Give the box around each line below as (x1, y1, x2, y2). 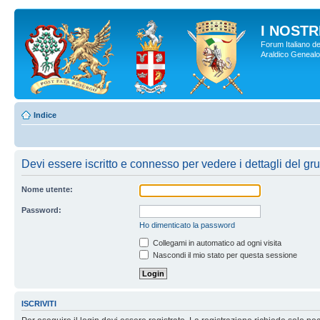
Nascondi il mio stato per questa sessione (151, 251, 297, 259)
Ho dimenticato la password (139, 221, 235, 229)
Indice (34, 111, 56, 119)
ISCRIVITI (21, 299, 56, 309)
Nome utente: (21, 185, 73, 194)
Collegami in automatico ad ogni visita (151, 239, 281, 247)
